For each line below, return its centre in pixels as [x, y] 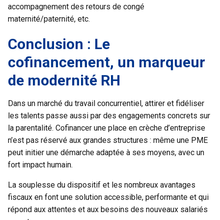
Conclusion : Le [59, 44]
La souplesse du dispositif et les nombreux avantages [102, 185]
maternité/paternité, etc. [50, 19]
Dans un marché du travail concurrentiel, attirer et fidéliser [106, 103]
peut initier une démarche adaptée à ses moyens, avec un [106, 152]
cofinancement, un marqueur [107, 62]
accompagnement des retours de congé [76, 6]
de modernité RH [64, 80]
